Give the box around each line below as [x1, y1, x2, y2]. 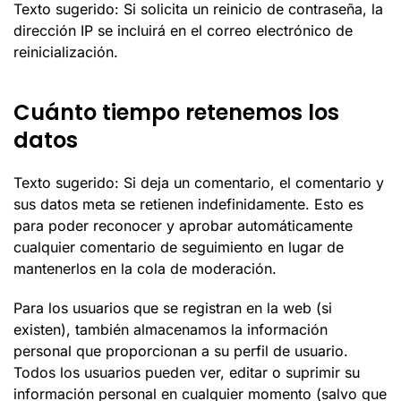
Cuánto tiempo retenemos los [13, 98, 339, 127]
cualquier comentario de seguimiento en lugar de [13, 238, 344, 256]
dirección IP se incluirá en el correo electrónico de [13, 21, 353, 39]
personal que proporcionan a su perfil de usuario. [13, 342, 348, 360]
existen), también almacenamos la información [13, 320, 328, 338]
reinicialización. [13, 43, 118, 61]
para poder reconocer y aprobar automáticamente [13, 217, 353, 235]
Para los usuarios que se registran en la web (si [13, 299, 332, 317]
